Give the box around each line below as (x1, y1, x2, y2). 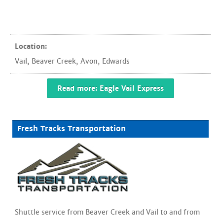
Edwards (102, 57, 130, 66)
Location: (15, 42, 47, 51)
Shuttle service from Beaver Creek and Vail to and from (15, 208, 200, 217)
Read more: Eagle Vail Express (57, 84, 164, 93)
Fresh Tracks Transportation (17, 124, 126, 134)
